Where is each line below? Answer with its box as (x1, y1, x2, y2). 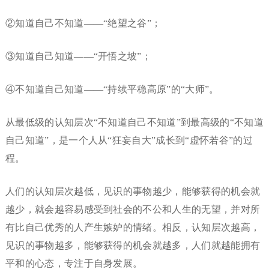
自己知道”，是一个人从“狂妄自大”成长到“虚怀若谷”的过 (5, 135, 253, 146)
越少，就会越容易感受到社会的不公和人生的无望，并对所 (5, 204, 261, 215)
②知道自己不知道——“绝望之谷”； (5, 18, 162, 29)
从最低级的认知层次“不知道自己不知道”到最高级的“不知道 (5, 117, 264, 128)
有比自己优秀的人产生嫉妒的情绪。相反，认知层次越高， (5, 222, 261, 233)
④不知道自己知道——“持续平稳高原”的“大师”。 (5, 84, 219, 95)
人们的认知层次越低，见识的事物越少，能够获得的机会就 (5, 186, 261, 197)
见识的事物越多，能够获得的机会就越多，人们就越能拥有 (5, 240, 261, 251)
